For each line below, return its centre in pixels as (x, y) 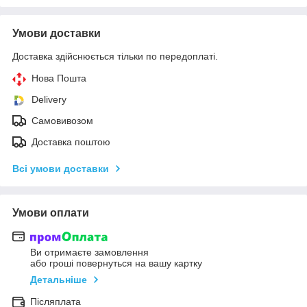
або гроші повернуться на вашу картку (116, 263)
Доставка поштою (71, 142)
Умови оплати (51, 212)
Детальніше (59, 280)
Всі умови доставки (61, 168)
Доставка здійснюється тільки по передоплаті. (115, 56)
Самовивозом (62, 120)
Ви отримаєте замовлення (89, 253)
